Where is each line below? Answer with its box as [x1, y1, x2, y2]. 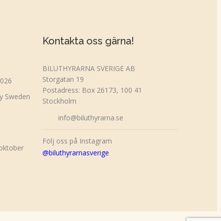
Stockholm [42, 96, 76, 106]
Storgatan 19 [42, 74, 84, 84]
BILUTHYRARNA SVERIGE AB [42, 63, 135, 73]
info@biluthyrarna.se [58, 112, 123, 122]
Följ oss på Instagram [42, 136, 112, 146]
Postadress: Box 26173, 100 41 [42, 85, 142, 95]
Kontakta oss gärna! [42, 35, 134, 47]
